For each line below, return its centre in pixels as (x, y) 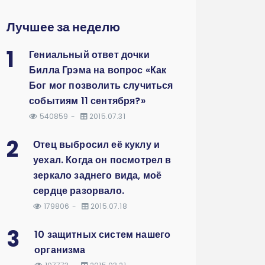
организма (60, 250)
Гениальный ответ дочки (89, 55)
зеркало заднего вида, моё (98, 175)
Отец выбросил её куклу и (97, 145)
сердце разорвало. (79, 191)
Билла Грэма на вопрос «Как (98, 70)
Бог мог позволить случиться (101, 85)
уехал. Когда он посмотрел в (102, 160)
